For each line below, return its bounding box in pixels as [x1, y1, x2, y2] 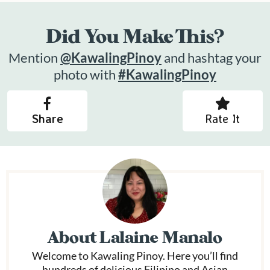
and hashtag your [162, 49, 262, 66]
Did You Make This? [46, 25, 224, 48]
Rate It [205, 111, 240, 127]
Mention [20, 49, 60, 66]
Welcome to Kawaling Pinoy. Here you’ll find [32, 249, 238, 263]
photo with [54, 66, 118, 83]
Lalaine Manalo [99, 227, 222, 248]
